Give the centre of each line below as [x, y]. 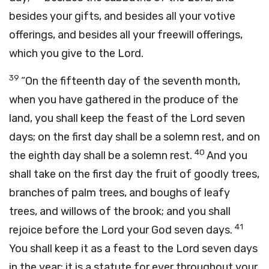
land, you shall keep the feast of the [99, 118]
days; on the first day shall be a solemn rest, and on [134, 137]
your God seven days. [180, 230]
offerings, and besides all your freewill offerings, [126, 35]
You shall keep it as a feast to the [92, 249]
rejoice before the [55, 230]
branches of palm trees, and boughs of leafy [119, 193]
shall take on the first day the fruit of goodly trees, [134, 174]
